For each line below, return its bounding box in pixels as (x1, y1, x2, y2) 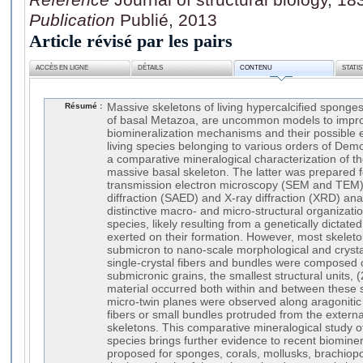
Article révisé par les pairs (29, 30, 233, 51)
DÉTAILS (138, 64, 164, 72)
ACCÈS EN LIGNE (36, 64, 89, 72)
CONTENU (240, 64, 273, 72)
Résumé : (65, 100, 102, 110)
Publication (29, 10, 120, 29)
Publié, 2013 (120, 10, 217, 29)
